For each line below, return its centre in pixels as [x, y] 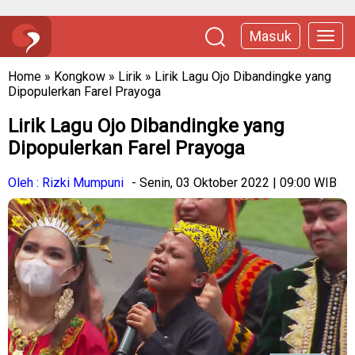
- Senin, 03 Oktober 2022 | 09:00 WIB [234, 182]
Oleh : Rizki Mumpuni [66, 182]
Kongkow [80, 76]
